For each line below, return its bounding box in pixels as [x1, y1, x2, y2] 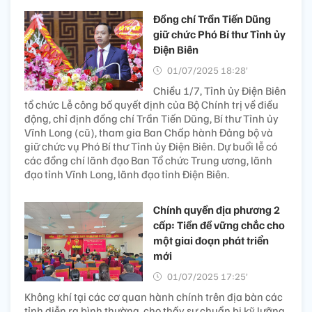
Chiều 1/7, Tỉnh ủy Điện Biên [153, 84, 286, 98]
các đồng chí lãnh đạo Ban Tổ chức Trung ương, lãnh [24, 153, 272, 168]
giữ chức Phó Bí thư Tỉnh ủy [153, 27, 286, 42]
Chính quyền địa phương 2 [153, 203, 280, 217]
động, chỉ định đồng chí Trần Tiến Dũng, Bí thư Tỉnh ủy [24, 111, 279, 126]
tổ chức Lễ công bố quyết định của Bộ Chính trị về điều [24, 97, 279, 112]
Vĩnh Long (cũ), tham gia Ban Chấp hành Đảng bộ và [24, 125, 273, 140]
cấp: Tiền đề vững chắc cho [153, 218, 285, 233]
